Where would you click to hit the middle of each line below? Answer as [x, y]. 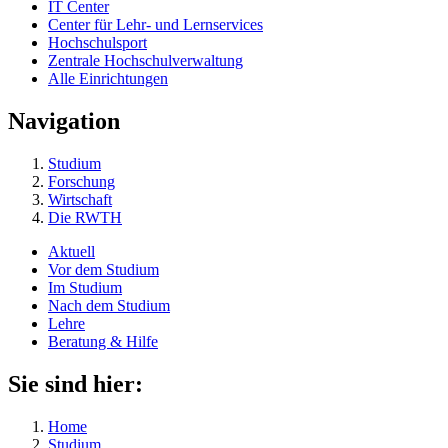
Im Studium [85, 288]
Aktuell [71, 252]
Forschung [81, 182]
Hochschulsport [97, 43]
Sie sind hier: [75, 384]
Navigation [64, 121]
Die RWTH [85, 218]
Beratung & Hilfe [103, 342]
